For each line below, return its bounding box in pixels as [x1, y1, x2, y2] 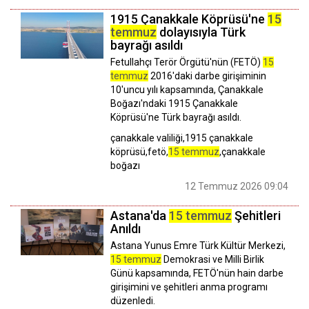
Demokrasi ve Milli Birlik [161, 253, 264, 265]
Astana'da [110, 208, 169, 223]
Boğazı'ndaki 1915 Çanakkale [110, 97, 238, 109]
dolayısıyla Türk [157, 24, 246, 39]
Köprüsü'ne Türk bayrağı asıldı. [110, 111, 241, 123]
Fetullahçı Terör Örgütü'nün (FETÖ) [110, 56, 263, 68]
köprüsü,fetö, [110, 146, 168, 157]
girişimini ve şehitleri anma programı [110, 281, 268, 292]
